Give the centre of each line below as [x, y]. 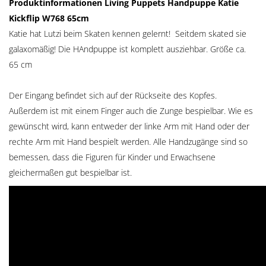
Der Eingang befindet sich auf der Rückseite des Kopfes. [113, 95]
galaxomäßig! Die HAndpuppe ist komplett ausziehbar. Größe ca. [127, 49]
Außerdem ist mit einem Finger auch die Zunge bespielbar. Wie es [131, 111]
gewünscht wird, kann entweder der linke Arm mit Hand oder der [129, 126]
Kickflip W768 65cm [49, 18]
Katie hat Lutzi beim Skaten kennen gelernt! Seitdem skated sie [128, 34]
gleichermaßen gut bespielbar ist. [70, 172]
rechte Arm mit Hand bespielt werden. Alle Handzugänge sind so [128, 142]
